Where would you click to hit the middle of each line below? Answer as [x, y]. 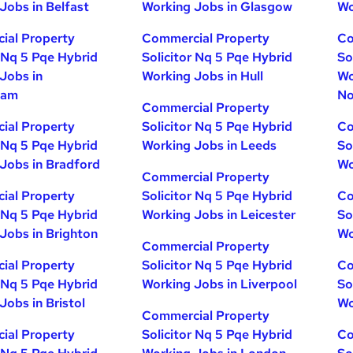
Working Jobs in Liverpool [220, 284]
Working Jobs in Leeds [210, 145]
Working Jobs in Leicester [219, 215]
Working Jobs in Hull [203, 76]
